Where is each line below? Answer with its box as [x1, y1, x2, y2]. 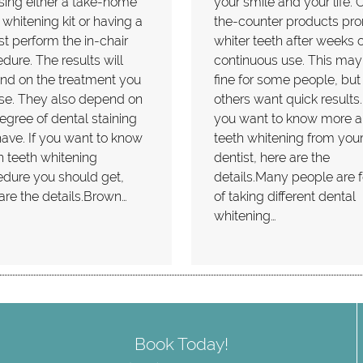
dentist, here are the [213, 150, 330, 166]
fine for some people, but [213, 72, 361, 88]
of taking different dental [213, 189, 356, 205]
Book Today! [134, 333, 228, 354]
